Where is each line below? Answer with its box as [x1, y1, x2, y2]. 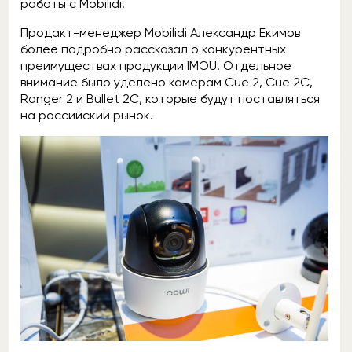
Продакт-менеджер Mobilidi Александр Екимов [20, 25, 300, 40]
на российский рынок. [20, 108, 153, 123]
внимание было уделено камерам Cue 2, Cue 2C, [20, 75, 313, 90]
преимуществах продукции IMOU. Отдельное [20, 58, 291, 73]
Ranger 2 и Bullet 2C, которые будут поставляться [20, 91, 320, 106]
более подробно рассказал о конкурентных [20, 42, 286, 57]
